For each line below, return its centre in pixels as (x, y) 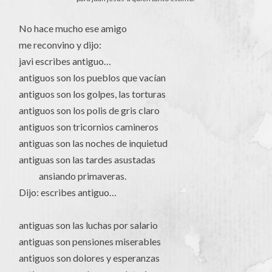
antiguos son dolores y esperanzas (90, 258)
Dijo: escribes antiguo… (68, 192)
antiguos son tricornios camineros (89, 127)
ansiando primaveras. (73, 176)
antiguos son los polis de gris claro (90, 110)
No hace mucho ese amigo (73, 29)
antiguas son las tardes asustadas (87, 160)
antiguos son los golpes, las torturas (93, 94)
